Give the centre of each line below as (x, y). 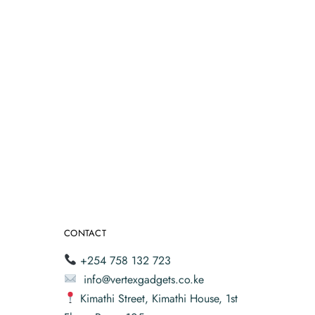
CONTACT (85, 233)
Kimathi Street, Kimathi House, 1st (159, 298)
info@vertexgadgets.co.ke (144, 279)
